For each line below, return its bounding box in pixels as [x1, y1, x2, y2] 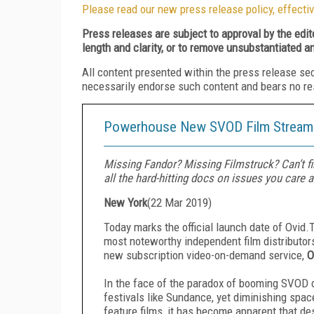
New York [104, 195, 147, 210]
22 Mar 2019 [151, 195, 208, 210]
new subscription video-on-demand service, [104, 247, 304, 262]
